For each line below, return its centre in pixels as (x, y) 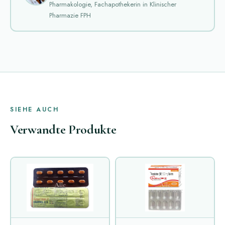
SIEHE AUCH (34, 110)
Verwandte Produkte (63, 130)
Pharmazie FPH (70, 15)
